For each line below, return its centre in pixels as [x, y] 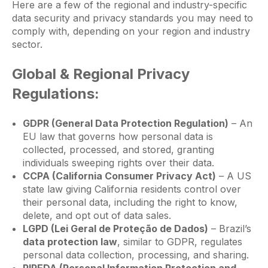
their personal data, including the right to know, [130, 202]
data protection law [70, 242]
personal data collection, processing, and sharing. [135, 255]
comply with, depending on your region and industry [131, 31]
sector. [27, 44]
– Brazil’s [229, 229]
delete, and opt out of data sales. [97, 216]
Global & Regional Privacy [101, 74]
